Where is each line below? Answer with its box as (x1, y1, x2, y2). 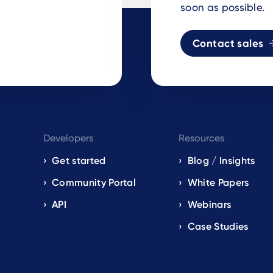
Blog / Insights (187, 154, 255, 166)
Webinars (187, 198, 232, 210)
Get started (52, 154, 106, 166)
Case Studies (187, 220, 249, 232)
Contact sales (193, 37, 264, 49)
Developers (43, 132, 93, 144)
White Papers (187, 176, 249, 188)
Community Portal (52, 176, 136, 188)
